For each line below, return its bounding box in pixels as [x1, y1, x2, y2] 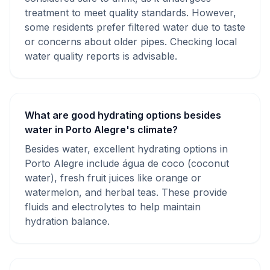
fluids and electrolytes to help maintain [25, 201, 201, 213]
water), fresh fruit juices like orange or [25, 172, 201, 184]
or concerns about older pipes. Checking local [25, 36, 237, 48]
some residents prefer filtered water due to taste [25, 21, 245, 33]
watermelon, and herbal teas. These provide [25, 186, 227, 198]
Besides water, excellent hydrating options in [25, 143, 228, 155]
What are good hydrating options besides [25, 109, 221, 121]
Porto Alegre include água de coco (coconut [25, 157, 229, 169]
